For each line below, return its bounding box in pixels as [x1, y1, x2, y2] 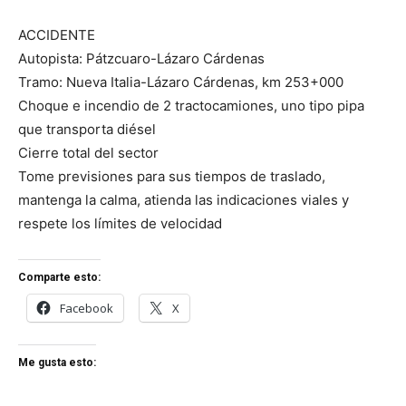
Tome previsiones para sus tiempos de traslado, [18, 168, 325, 186]
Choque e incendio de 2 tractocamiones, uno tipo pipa [18, 97, 364, 115]
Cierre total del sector [18, 144, 159, 162]
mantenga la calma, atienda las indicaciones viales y [18, 191, 349, 209]
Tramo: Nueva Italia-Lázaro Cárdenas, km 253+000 [18, 73, 343, 92]
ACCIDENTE [18, 26, 95, 44]
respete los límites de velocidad [18, 215, 222, 233]
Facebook [60, 300, 113, 317]
